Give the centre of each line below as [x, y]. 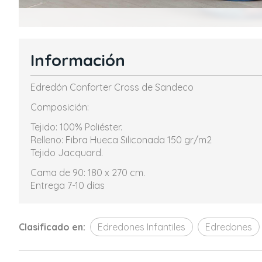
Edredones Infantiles [142, 227]
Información [78, 60]
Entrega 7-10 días [68, 185]
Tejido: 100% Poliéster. [76, 127]
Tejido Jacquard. [67, 153]
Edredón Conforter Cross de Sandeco [112, 87]
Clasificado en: [52, 227]
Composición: [60, 107]
